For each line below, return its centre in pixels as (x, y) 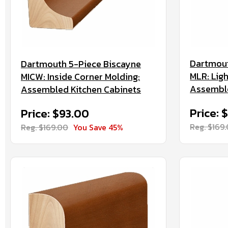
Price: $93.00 (55, 114)
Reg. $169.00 (45, 127)
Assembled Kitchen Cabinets (81, 89)
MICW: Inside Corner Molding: (80, 77)
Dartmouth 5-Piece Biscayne (81, 64)
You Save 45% (98, 127)
